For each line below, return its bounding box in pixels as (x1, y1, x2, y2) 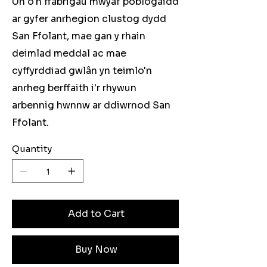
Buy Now (74, 243, 117, 256)
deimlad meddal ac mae (12, 47, 126, 60)
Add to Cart (67, 207, 125, 221)
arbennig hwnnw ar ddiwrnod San (12, 99, 170, 112)
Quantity (12, 143, 52, 155)
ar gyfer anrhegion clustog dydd (12, 13, 166, 26)
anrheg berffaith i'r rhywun (12, 82, 136, 95)
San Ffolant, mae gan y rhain (12, 30, 145, 43)
